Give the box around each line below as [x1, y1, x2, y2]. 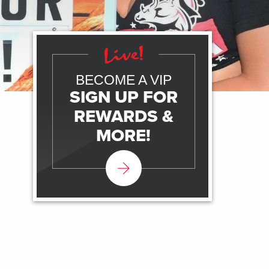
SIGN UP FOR [69, 86, 178, 107]
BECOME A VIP [75, 72, 172, 88]
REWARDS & [73, 106, 174, 127]
